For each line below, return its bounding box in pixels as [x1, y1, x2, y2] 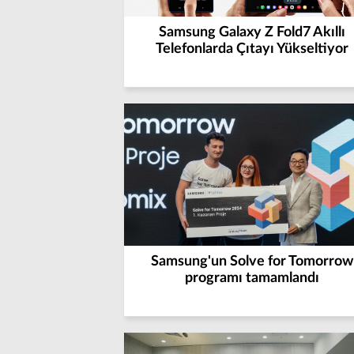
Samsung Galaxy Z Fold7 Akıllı [158, 25, 345, 40]
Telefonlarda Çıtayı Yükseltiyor [155, 42, 348, 56]
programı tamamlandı [184, 271, 319, 285]
